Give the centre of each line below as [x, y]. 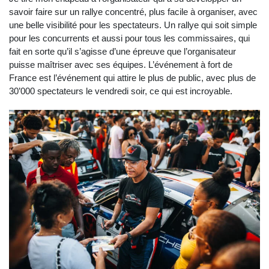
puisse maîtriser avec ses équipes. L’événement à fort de [121, 65]
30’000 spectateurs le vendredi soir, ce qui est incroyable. [121, 91]
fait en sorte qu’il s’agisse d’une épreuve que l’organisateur [122, 52]
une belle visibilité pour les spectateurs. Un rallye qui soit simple [133, 25]
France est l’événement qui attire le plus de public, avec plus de [132, 78]
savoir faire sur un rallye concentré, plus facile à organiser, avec [133, 12]
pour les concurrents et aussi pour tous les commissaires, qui [129, 38]
